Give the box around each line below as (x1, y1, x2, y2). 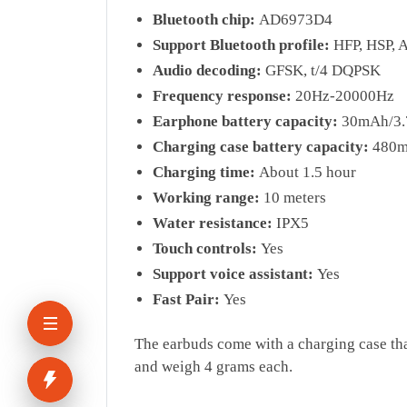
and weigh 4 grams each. (134, 358, 293, 376)
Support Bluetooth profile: (153, 36, 330, 55)
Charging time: (153, 164, 255, 182)
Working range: (153, 189, 260, 207)
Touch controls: (153, 240, 257, 258)
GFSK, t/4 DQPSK (262, 62, 381, 80)
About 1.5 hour (255, 164, 356, 182)
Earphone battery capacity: (153, 113, 338, 131)
